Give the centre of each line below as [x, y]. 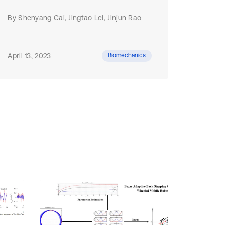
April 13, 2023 [29, 56]
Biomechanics [127, 55]
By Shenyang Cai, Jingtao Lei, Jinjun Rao [75, 18]
